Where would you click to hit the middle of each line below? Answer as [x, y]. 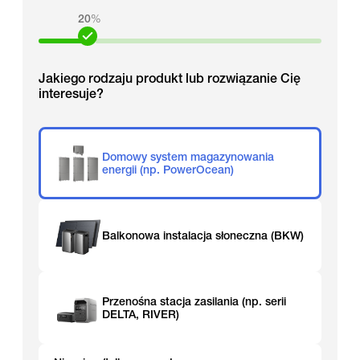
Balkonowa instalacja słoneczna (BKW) [203, 235]
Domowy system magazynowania [188, 157]
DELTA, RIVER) [141, 314]
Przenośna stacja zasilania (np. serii [194, 301]
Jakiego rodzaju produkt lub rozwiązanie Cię [170, 78]
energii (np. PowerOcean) [168, 170]
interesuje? [71, 94]
